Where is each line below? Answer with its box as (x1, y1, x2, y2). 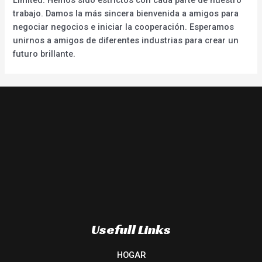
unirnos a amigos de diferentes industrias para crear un (13, 35, 239, 46)
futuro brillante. (13, 48, 76, 59)
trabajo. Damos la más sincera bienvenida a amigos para (13, 8, 239, 19)
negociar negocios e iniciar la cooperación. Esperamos (13, 21, 235, 32)
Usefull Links (91, 220, 171, 237)
